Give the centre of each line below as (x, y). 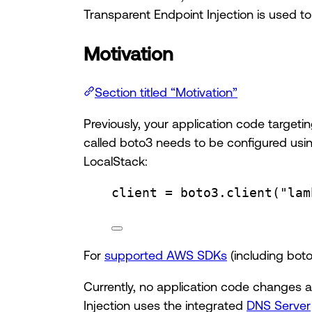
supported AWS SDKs (166, 255)
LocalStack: (116, 161)
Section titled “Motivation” (166, 92)
